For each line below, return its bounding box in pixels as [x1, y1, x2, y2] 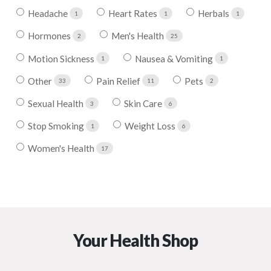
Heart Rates [108, 8, 160, 19]
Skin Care [124, 98, 165, 109]
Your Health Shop [73, 230, 198, 251]
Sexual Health [28, 98, 86, 109]
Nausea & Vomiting [135, 53, 215, 64]
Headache [28, 8, 70, 19]
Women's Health [28, 143, 97, 154]
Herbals [198, 8, 232, 19]
